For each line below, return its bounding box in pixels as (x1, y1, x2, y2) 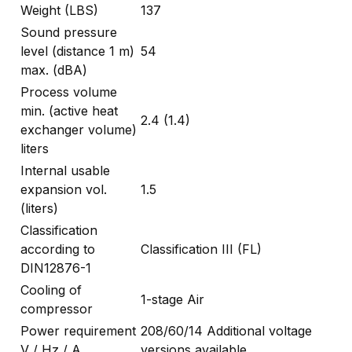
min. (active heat (20, 103, 118, 119)
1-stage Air (141, 291, 204, 308)
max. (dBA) (20, 62, 87, 79)
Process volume (20, 84, 117, 101)
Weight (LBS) (20, 2, 98, 19)
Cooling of (20, 282, 82, 299)
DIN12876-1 (20, 260, 91, 277)
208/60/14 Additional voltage (141, 323, 312, 339)
